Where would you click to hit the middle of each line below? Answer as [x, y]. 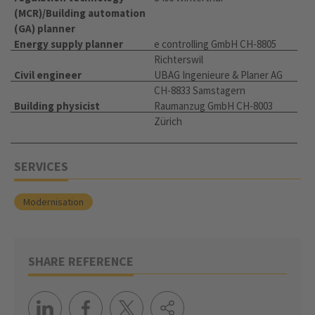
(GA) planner [45, 29]
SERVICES [41, 167]
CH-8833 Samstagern [200, 91]
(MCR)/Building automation [80, 13]
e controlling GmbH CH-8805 [215, 44]
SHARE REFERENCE [81, 262]
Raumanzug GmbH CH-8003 [213, 106]
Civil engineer [48, 75]
